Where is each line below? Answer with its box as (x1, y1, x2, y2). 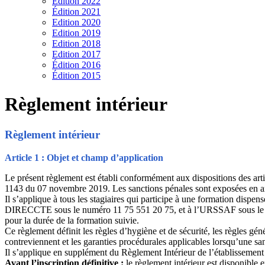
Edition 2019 (52, 28, 101, 38)
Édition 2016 (52, 60, 101, 70)
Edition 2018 (52, 38, 101, 49)
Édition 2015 (52, 70, 101, 80)
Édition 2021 (52, 7, 101, 17)
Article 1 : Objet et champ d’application (5, 152, 163, 163)
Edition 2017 (52, 49, 101, 59)
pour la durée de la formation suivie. (5, 215, 139, 225)
